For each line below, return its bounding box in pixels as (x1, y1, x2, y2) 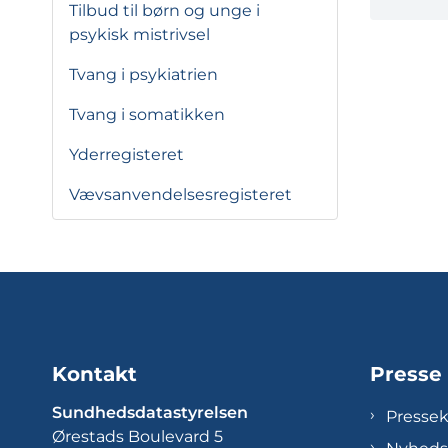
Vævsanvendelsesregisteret (69, 185, 292, 204)
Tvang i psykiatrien (69, 65, 218, 84)
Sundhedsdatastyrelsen (52, 403, 248, 423)
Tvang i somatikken (69, 105, 225, 124)
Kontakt (52, 362, 137, 386)
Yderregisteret (69, 145, 184, 164)
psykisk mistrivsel (69, 25, 210, 44)
